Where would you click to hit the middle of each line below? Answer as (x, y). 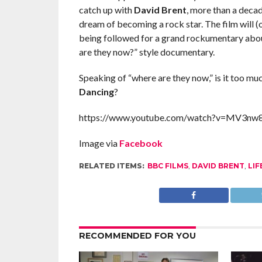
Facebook (141, 143)
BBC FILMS (168, 166)
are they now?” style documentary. (146, 52)
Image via (99, 143)
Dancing (96, 92)
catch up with (106, 10)
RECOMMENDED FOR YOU (137, 236)
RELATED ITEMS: (111, 166)
